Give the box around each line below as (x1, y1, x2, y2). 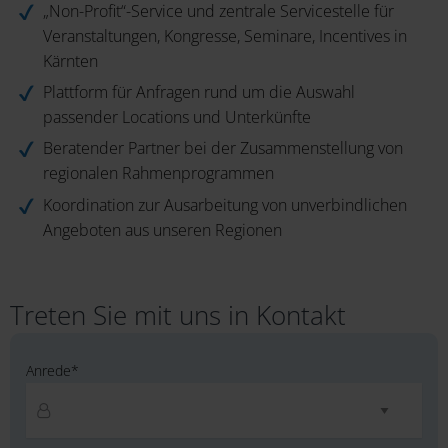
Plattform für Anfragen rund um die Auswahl (43, 80, 355, 103)
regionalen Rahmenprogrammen (43, 162, 274, 185)
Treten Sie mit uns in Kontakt (10, 296, 346, 333)
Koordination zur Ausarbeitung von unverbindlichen (43, 193, 407, 216)
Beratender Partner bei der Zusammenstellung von (43, 137, 403, 160)
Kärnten (43, 49, 98, 72)
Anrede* (26, 360, 79, 380)
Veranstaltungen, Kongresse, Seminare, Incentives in (43, 24, 407, 47)
